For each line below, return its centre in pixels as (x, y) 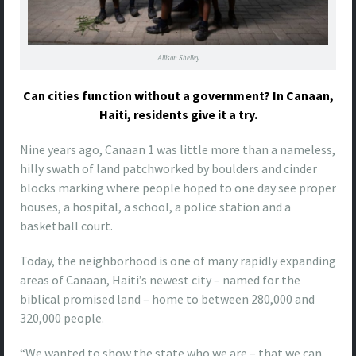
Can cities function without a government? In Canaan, (178, 96)
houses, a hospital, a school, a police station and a (155, 207)
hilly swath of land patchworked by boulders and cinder (168, 169)
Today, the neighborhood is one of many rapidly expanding (178, 261)
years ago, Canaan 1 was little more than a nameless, (192, 150)
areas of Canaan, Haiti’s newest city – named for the (160, 280)
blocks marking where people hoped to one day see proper (178, 188)
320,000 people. (62, 318)
